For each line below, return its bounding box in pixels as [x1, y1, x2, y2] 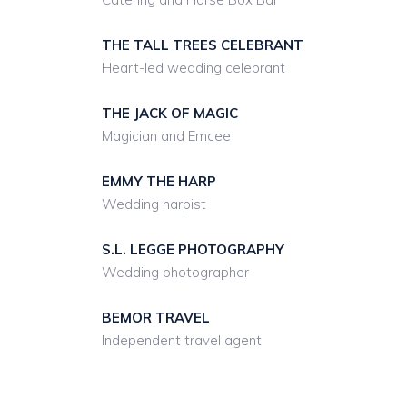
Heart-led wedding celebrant [102, 59, 285, 76]
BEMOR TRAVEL [102, 309, 210, 326]
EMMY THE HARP [102, 173, 216, 190]
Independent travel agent [102, 332, 262, 349]
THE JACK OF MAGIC [102, 104, 238, 122]
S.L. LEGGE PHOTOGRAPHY [102, 241, 284, 258]
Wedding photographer [102, 263, 249, 281]
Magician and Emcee [102, 127, 231, 144]
